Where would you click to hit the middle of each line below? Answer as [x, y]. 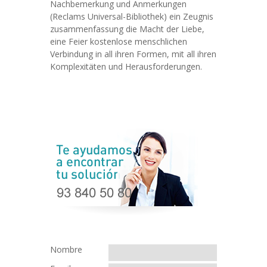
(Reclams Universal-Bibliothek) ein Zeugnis [132, 16]
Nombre [66, 249]
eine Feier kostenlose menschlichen [119, 41]
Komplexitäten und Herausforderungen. [126, 66]
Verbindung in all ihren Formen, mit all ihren [133, 54]
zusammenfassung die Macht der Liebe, [127, 29]
